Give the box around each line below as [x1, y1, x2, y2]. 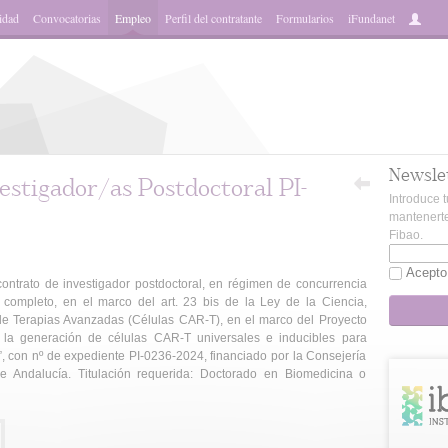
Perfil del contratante [164, 10, 262, 26]
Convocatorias [32, 10, 101, 26]
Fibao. [388, 228, 423, 242]
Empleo [114, 10, 151, 26]
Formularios [275, 10, 334, 26]
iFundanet [347, 10, 395, 26]
